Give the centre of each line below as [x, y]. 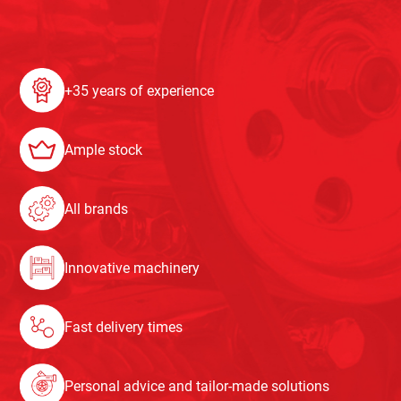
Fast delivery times [124, 327]
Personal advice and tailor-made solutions [197, 386]
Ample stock [104, 149]
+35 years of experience [140, 90]
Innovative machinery [132, 268]
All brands [97, 209]
